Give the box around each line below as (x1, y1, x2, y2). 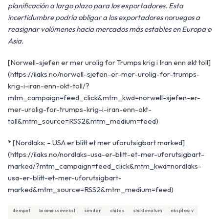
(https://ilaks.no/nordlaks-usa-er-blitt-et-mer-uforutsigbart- (8, 150, 204, 159)
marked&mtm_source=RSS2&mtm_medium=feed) (8, 185, 174, 195)
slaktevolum (132, 207, 162, 214)
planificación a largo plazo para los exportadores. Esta (8, 1, 183, 11)
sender (84, 207, 101, 214)
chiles (109, 207, 124, 214)
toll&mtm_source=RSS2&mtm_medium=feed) (8, 116, 158, 126)
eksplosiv (170, 207, 194, 214)
